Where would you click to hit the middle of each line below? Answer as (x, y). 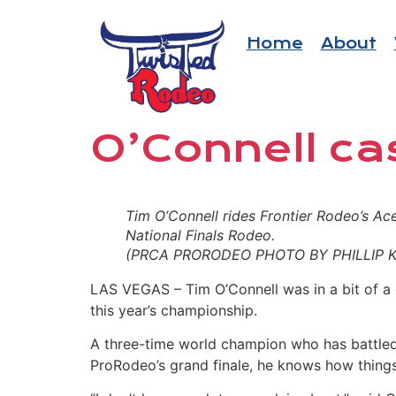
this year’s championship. (174, 310)
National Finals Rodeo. (200, 235)
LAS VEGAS (132, 289)
